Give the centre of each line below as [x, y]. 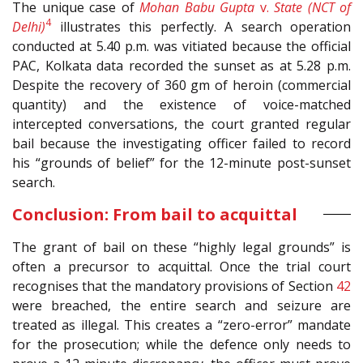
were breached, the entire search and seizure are [181, 305]
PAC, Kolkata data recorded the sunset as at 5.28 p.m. [181, 65]
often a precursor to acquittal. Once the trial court [181, 266]
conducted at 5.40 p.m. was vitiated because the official [181, 46]
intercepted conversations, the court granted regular [181, 124]
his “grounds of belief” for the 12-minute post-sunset [181, 162]
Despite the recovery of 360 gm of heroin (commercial [181, 85]
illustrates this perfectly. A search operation [201, 26]
